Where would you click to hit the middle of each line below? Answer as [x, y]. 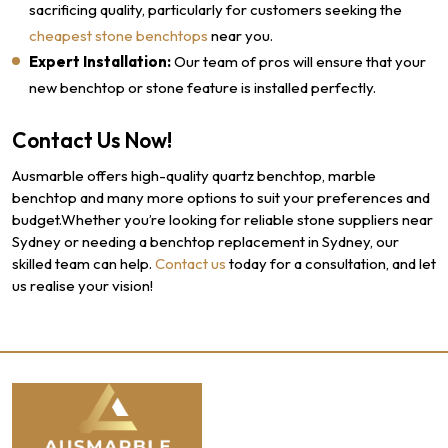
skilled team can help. [83, 263]
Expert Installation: [100, 61]
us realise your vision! [82, 285]
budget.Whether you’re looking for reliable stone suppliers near [222, 219]
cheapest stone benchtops [118, 35]
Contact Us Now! [92, 140]
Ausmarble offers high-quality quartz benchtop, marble [194, 175]
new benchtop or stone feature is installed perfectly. [202, 87]
